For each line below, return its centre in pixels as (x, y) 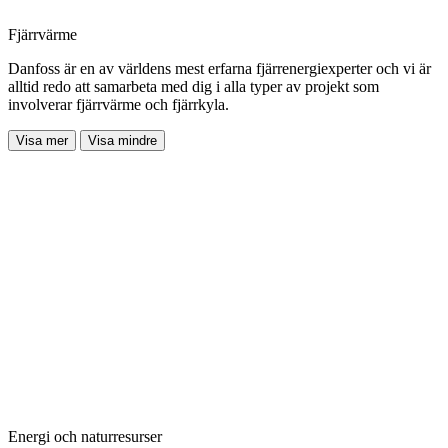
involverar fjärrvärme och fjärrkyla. (118, 104)
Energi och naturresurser (85, 436)
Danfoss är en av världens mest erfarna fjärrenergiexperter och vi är (219, 68)
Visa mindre (122, 140)
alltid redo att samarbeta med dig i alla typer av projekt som (193, 86)
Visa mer (42, 140)
